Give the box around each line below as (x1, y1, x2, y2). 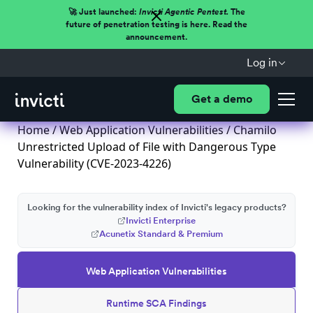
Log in (246, 56, 277, 69)
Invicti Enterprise (126, 215, 196, 226)
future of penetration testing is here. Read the (66, 20, 247, 29)
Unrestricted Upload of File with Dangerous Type (17, 139, 276, 154)
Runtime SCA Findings (106, 298, 207, 309)
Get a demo (191, 92, 252, 105)
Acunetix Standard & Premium (99, 228, 223, 239)
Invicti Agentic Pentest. (138, 7, 228, 17)
